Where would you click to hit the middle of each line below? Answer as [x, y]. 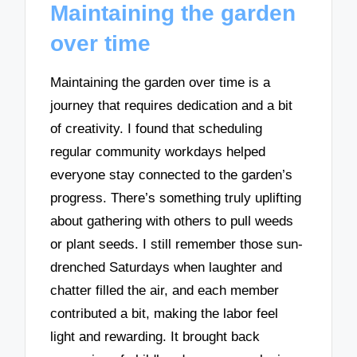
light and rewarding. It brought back [155, 337]
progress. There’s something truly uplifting [176, 198]
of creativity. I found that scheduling [157, 129]
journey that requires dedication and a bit [172, 106]
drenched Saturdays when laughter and [167, 268]
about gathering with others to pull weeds [172, 222]
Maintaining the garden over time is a [161, 83]
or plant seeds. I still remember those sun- [177, 245]
